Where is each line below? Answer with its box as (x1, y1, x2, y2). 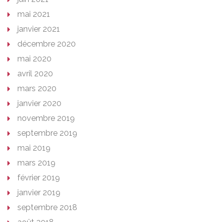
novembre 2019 (17, 113, 75, 123)
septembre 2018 (17, 203, 77, 213)
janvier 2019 (17, 188, 60, 198)
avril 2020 (17, 69, 53, 79)
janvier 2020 (17, 99, 61, 109)
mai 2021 (17, 9, 50, 19)
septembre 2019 (17, 128, 77, 138)
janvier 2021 (17, 24, 60, 34)
